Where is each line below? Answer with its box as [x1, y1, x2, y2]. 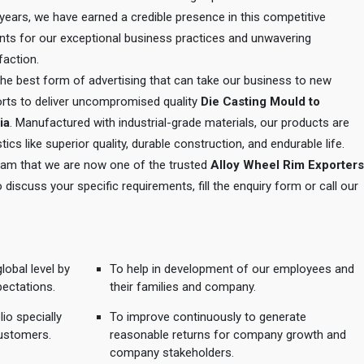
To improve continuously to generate [109, 310, 306, 324]
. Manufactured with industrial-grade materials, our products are [10, 115, 349, 130]
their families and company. [109, 279, 256, 294]
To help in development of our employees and [109, 262, 354, 276]
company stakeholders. [109, 345, 234, 360]
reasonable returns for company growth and [109, 327, 346, 342]
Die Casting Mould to [201, 94, 320, 109]
